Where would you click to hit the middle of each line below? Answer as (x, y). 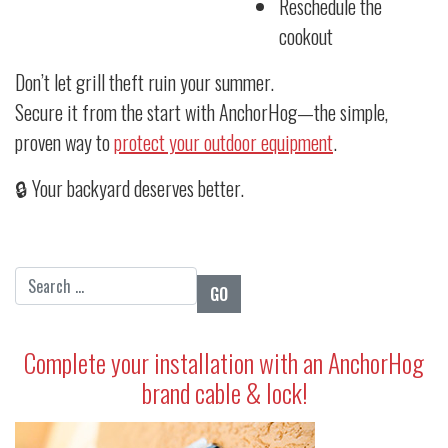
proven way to (64, 142)
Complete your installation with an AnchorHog (224, 362)
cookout (306, 36)
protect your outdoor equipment (223, 142)
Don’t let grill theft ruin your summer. (144, 82)
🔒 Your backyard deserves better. (129, 188)
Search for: (56, 281)
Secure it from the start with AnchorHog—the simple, (201, 112)
